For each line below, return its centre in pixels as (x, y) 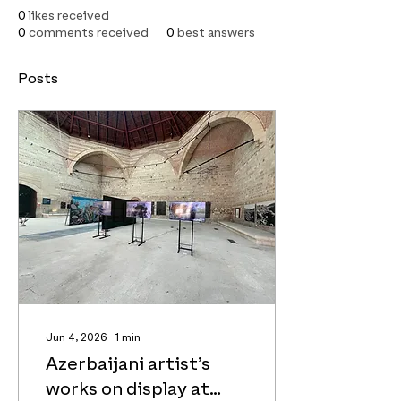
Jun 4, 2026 (77, 337)
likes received (69, 16)
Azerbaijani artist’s (128, 364)
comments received (89, 33)
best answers (216, 33)
